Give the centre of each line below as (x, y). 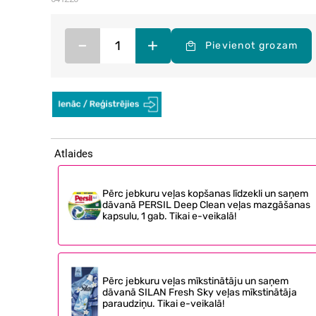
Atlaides (73, 153)
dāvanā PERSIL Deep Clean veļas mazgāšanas (206, 205)
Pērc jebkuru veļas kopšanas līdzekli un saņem (205, 193)
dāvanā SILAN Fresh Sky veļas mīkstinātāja (199, 292)
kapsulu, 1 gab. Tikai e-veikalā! (169, 216)
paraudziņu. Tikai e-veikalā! (163, 303)
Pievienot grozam (251, 45)
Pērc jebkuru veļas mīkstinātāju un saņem (195, 281)
